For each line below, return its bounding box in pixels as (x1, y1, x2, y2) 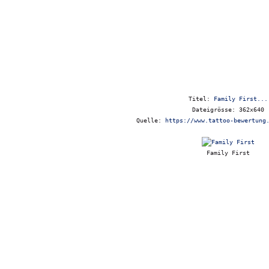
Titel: (189, 95, 214, 102)
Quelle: (136, 117, 165, 124)
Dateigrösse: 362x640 (192, 106, 264, 113)
